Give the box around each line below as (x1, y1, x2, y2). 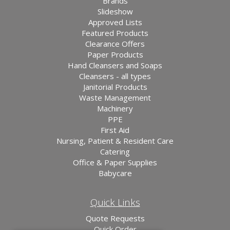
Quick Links (90, 196, 140, 209)
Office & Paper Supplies (73, 157, 157, 168)
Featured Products (82, 28, 148, 39)
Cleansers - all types (79, 71, 151, 82)
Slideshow (97, 6, 133, 17)
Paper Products (87, 49, 143, 60)
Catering (100, 146, 130, 157)
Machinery (97, 103, 133, 114)
